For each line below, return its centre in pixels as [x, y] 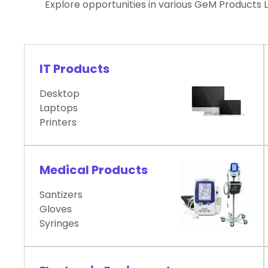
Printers [58, 123]
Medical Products [94, 170]
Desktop [60, 94]
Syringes [59, 224]
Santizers [61, 195]
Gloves [56, 209]
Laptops [59, 108]
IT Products [74, 69]
